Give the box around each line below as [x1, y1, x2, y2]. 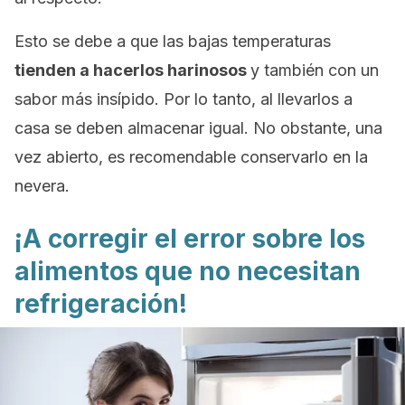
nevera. [14, 176, 70, 195]
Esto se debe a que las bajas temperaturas [14, 32, 331, 51]
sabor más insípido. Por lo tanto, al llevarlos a [14, 89, 353, 108]
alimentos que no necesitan [14, 256, 361, 287]
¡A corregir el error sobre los [14, 223, 365, 254]
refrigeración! [14, 288, 187, 319]
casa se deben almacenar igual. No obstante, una [14, 118, 382, 137]
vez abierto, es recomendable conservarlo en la [14, 147, 368, 166]
